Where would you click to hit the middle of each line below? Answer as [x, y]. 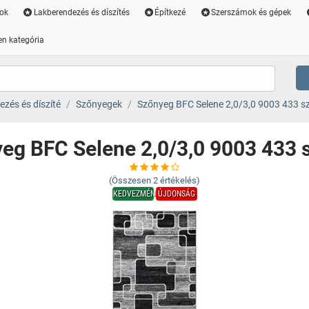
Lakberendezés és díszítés [81, 12]
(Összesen [130, 180]
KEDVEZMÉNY [136, 194]
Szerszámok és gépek [251, 12]
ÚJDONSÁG [176, 194]
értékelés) [180, 180]
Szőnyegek [99, 104]
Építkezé [170, 12]
